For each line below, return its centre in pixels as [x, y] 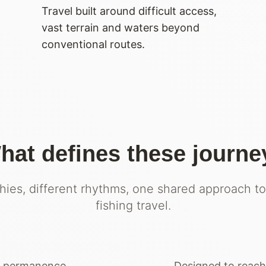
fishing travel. [133, 205]
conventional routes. [93, 44]
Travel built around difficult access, [129, 11]
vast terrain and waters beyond [120, 27]
